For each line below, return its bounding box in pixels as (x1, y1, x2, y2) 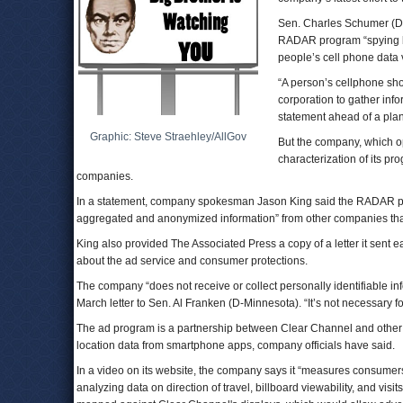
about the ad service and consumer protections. (76, 255, 308, 267)
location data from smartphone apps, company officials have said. (76, 339, 395, 352)
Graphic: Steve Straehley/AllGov (90, 130, 246, 143)
